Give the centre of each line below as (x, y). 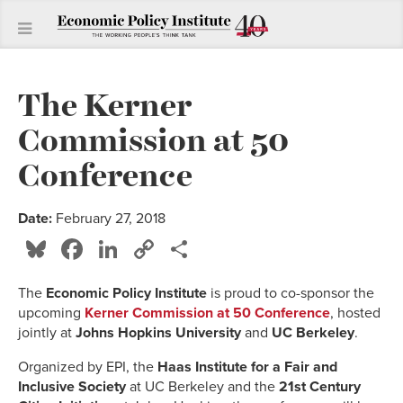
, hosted (355, 313)
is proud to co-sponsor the (291, 293)
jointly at (47, 332)
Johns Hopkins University (160, 332)
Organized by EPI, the (88, 367)
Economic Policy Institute (125, 293)
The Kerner (105, 103)
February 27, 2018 (111, 218)
